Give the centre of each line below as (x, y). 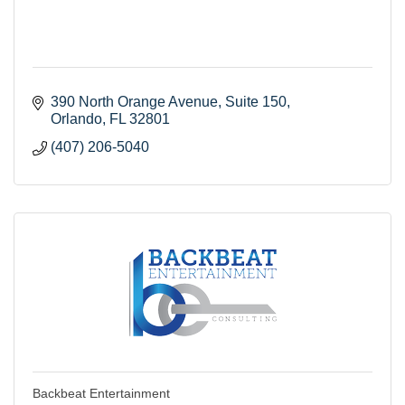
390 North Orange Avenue (134, 101)
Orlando (76, 118)
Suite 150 (256, 101)
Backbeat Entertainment (101, 393)
